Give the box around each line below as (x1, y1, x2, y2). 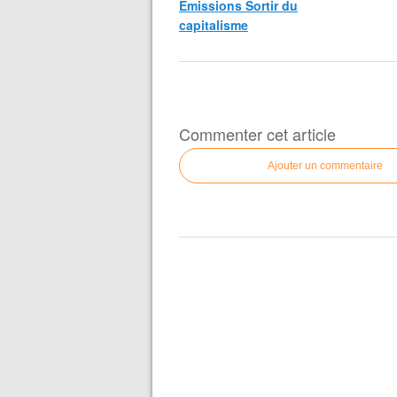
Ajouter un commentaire (268, 160, 383, 172)
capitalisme (179, 16, 248, 34)
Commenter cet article (179, 122, 336, 145)
